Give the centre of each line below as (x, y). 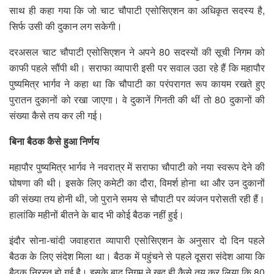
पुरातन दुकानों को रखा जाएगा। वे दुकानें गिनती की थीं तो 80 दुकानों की (137, 99)
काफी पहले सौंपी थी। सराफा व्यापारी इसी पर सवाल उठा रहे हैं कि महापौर (137, 67)
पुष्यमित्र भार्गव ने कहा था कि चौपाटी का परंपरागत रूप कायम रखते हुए (137, 83)
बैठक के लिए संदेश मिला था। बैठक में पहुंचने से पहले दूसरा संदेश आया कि (137, 256)
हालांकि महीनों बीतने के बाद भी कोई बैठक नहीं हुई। (97, 214)
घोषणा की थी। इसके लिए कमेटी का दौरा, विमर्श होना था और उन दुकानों (137, 182)
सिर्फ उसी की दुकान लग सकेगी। (66, 26)
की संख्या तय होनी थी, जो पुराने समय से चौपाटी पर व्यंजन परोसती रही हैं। (137, 198)
